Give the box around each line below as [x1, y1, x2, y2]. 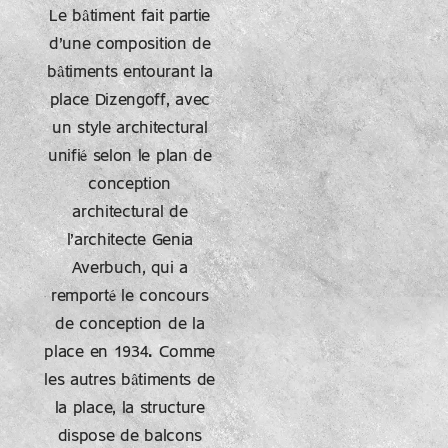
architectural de [72, 203, 188, 222]
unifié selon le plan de [47, 147, 212, 166]
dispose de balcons [57, 427, 202, 446]
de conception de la [55, 315, 205, 334]
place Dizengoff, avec [49, 91, 210, 110]
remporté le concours [50, 287, 209, 306]
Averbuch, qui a [71, 259, 188, 278]
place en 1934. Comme [44, 343, 216, 362]
